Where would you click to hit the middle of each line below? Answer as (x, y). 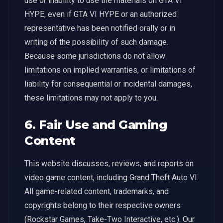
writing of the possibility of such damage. (96, 42)
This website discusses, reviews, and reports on (109, 164)
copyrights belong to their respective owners (103, 205)
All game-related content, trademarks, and (97, 191)
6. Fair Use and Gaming (96, 125)
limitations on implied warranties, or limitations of (110, 70)
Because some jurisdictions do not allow (95, 56)
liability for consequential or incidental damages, (108, 84)
